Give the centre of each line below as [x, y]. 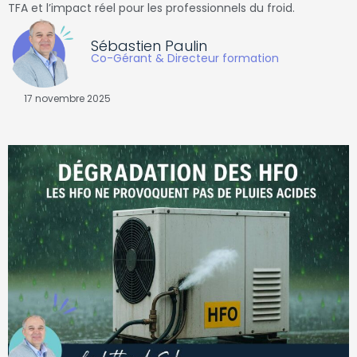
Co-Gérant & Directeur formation [185, 58]
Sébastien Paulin [149, 45]
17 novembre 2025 [67, 98]
